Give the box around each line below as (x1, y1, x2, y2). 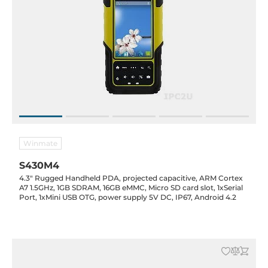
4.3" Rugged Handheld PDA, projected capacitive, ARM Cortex (19, 173, 243, 182)
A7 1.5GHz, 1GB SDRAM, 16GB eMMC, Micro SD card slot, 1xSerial (19, 183, 243, 192)
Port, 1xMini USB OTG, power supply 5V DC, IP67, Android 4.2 (19, 193, 236, 202)
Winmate (23, 139, 57, 148)
